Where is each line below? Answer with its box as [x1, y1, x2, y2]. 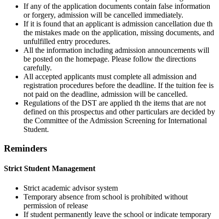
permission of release [23, 201, 88, 210]
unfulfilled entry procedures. [23, 37, 110, 46]
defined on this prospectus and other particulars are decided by [23, 108, 215, 116]
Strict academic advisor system [23, 183, 118, 192]
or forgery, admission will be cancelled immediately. [23, 11, 183, 20]
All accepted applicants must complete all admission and [23, 72, 197, 81]
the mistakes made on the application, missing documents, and [23, 28, 214, 37]
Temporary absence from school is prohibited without [23, 192, 188, 201]
